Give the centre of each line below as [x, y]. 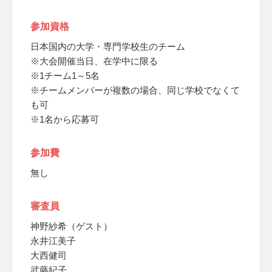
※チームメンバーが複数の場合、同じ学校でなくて [135, 90]
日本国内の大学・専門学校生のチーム [108, 46]
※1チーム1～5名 [65, 76]
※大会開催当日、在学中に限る [94, 61]
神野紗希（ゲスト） [71, 226]
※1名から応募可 [65, 119]
